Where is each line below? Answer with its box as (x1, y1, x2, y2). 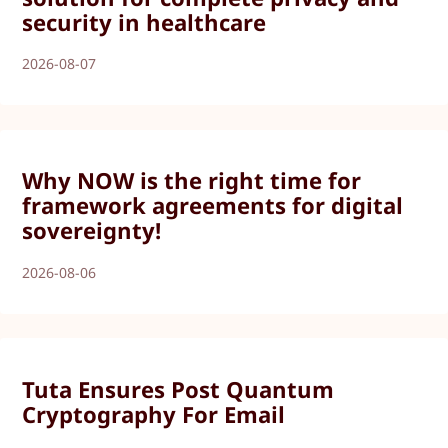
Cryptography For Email (22, 398, 286, 429)
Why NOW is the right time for (22, 165, 362, 196)
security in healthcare (22, 7, 267, 38)
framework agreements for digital (22, 190, 404, 221)
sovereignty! (22, 215, 162, 246)
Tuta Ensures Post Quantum (22, 373, 335, 404)
